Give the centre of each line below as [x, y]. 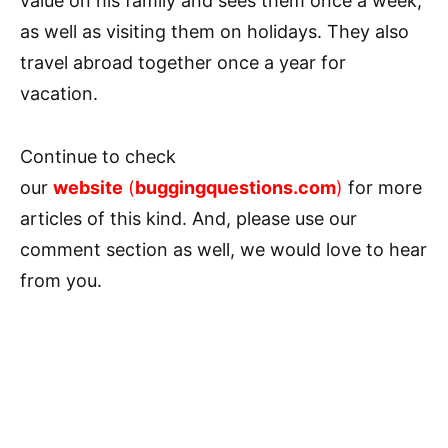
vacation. [59, 93]
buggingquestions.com [235, 187]
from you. [61, 280]
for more [382, 187]
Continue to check [98, 156]
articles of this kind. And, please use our [188, 218]
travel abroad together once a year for [183, 62]
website [88, 187]
